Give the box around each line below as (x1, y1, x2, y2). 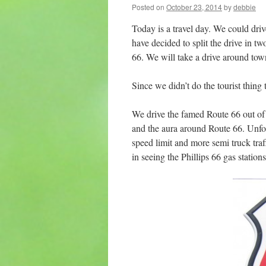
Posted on (132, 2, 164, 12)
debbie (233, 2, 256, 12)
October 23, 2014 (166, 2, 222, 12)
